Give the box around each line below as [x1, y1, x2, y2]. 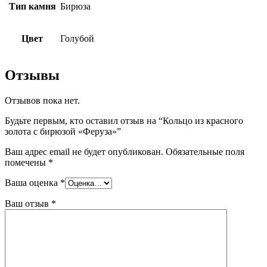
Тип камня [8, 1, 56, 11]
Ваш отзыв [5, 198, 51, 209]
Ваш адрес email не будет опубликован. [5, 146, 163, 157]
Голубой [60, 33, 94, 44]
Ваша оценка [5, 177, 60, 188]
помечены [5, 157, 48, 167]
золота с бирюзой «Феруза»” [5, 126, 121, 136]
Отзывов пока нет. [5, 95, 80, 105]
